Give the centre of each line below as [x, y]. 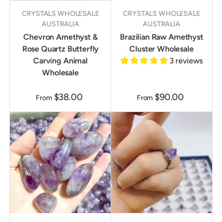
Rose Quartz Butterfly [60, 49]
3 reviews [186, 61]
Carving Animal [60, 61]
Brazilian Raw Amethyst [162, 37]
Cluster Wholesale [162, 49]
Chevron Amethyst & [60, 37]
